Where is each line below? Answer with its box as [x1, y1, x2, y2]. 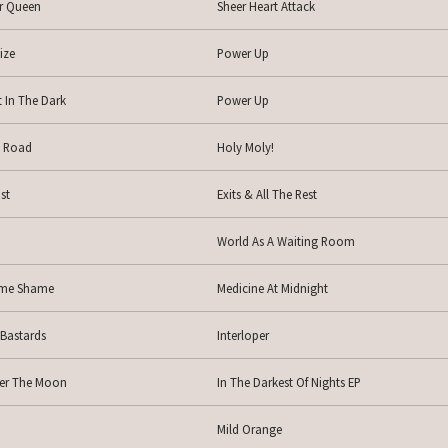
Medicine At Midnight [216, 280, 328, 297]
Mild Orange [216, 421, 282, 438]
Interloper [216, 327, 269, 344]
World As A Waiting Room [216, 233, 355, 250]
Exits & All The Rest [216, 186, 317, 203]
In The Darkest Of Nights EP [216, 374, 361, 391]
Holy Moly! [216, 139, 274, 156]
